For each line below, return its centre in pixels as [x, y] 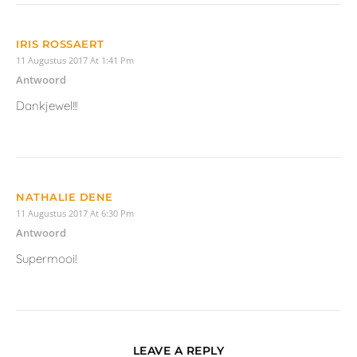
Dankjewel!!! [47, 106]
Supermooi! [46, 259]
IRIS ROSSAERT [60, 44]
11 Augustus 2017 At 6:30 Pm [75, 214]
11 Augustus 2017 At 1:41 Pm [75, 61]
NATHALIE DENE [65, 197]
